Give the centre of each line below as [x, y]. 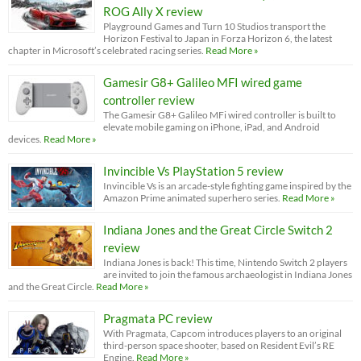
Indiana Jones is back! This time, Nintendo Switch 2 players [225, 262]
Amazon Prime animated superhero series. [192, 197]
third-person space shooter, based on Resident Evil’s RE [219, 345]
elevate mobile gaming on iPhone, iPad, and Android [212, 127]
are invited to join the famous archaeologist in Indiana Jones [228, 274]
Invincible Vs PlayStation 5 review [193, 170]
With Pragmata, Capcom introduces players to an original [222, 333]
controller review [149, 100]
